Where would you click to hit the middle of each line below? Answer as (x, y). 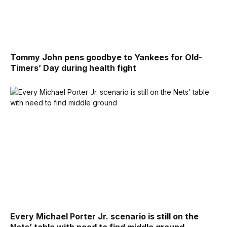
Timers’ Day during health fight (73, 68)
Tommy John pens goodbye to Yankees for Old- (106, 58)
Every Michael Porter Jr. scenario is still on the (104, 216)
